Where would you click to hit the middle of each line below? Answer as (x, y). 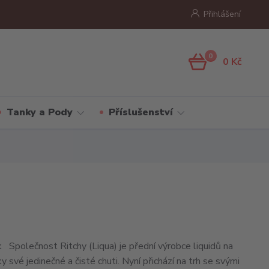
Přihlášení (222, 14)
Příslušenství (141, 112)
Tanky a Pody (39, 112)
